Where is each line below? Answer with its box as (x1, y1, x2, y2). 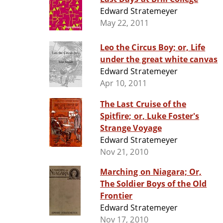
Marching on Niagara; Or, (100, 166, 202, 178)
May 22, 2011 (100, 17, 149, 29)
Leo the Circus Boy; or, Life (100, 42, 206, 53)
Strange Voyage (100, 122, 162, 134)
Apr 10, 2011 (100, 78, 147, 89)
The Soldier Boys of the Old (100, 178, 207, 190)
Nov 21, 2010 (100, 146, 148, 158)
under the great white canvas (100, 54, 218, 65)
